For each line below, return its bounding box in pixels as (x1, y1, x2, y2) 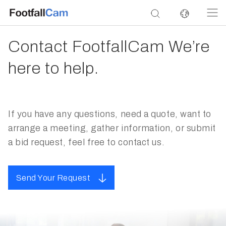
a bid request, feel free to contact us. (8, 137, 165, 147)
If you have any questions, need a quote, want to (8, 109, 211, 119)
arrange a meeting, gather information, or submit (8, 123, 216, 133)
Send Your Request (16, 174, 91, 182)
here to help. (8, 60, 99, 77)
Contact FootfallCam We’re (8, 38, 210, 55)
